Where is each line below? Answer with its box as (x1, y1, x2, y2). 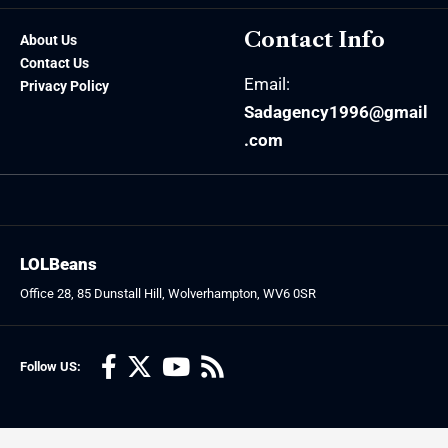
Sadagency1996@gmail (244, 101, 428, 122)
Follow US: (20, 358, 84, 374)
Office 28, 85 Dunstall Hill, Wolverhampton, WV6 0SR (20, 285, 316, 301)
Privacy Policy (20, 77, 109, 94)
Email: (244, 73, 290, 94)
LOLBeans (20, 253, 97, 274)
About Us (20, 31, 77, 48)
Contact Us (20, 54, 89, 71)
